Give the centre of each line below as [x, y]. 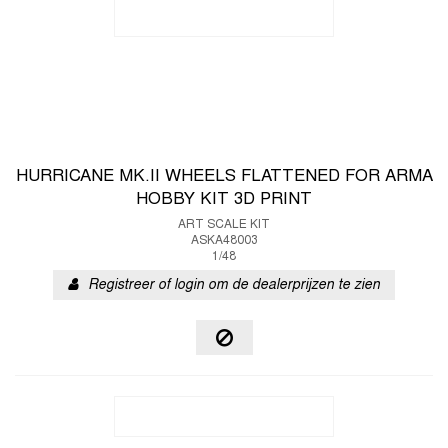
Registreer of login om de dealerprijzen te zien [234, 285]
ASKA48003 [224, 241]
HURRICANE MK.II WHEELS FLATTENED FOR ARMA [224, 177]
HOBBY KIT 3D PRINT [224, 200]
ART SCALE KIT [224, 225]
